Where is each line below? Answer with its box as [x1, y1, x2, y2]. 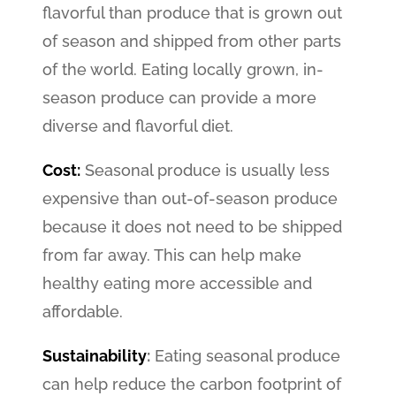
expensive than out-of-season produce [42, 189, 339, 208]
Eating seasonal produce [150, 346, 341, 365]
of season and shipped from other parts [42, 32, 342, 50]
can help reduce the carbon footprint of [42, 375, 342, 393]
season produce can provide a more [42, 88, 317, 107]
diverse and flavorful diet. [42, 117, 234, 135]
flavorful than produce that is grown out [42, 4, 343, 22]
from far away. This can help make [42, 246, 302, 264]
